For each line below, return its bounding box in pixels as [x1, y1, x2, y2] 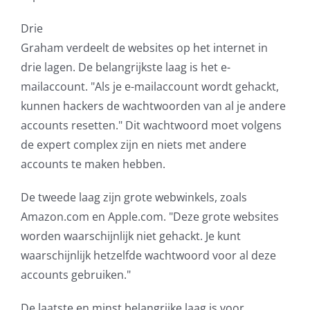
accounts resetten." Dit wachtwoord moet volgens [20, 117, 282, 133]
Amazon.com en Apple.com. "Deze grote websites [20, 208, 279, 224]
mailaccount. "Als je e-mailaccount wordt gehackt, [20, 78, 279, 94]
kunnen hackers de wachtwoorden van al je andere [20, 98, 286, 113]
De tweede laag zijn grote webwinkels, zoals [20, 189, 247, 205]
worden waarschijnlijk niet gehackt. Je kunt [20, 228, 241, 244]
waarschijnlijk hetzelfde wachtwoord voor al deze [20, 247, 276, 263]
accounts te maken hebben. [20, 156, 165, 172]
